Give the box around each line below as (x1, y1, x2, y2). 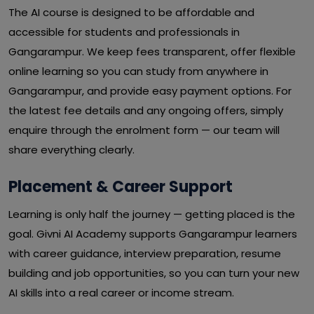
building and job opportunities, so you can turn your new (8, 266, 299, 280)
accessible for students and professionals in (8, 25, 240, 39)
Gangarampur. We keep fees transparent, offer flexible (8, 44, 296, 59)
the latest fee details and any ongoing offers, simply (8, 103, 283, 118)
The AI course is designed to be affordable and (8, 5, 254, 20)
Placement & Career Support (8, 176, 233, 198)
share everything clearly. (8, 142, 135, 157)
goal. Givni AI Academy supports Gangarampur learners (8, 226, 297, 241)
